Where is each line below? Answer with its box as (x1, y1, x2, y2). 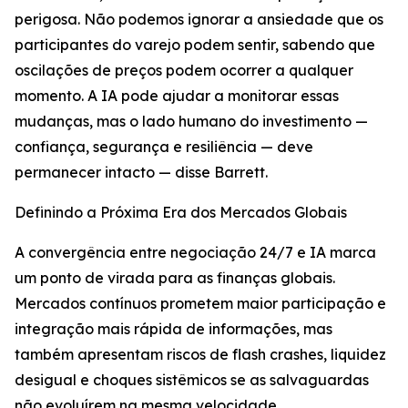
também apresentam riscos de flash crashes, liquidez (15, 345, 386, 364)
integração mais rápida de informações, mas (15, 320, 332, 339)
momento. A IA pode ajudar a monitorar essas (15, 87, 339, 106)
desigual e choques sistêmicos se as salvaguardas (15, 371, 369, 390)
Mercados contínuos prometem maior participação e (15, 294, 386, 313)
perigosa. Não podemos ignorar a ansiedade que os (15, 10, 383, 29)
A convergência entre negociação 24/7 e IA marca (15, 243, 376, 262)
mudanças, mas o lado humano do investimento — (15, 112, 368, 131)
